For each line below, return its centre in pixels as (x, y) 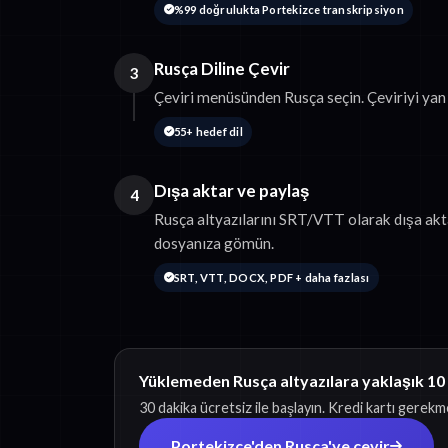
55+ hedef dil (208, 131)
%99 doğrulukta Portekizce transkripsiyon (288, 9)
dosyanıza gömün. (214, 242)
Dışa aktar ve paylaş (231, 190)
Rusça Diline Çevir (222, 68)
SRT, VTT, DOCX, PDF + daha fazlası (271, 277)
